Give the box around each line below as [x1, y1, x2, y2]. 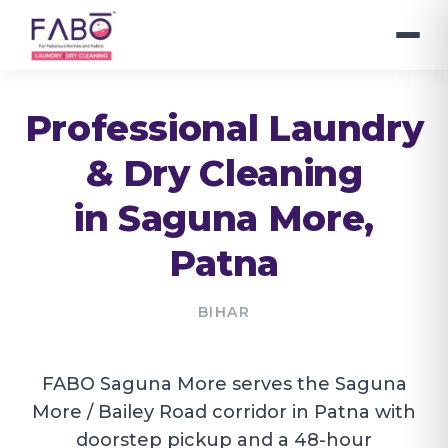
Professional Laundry [24, 106, 424, 150]
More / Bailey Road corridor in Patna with [32, 401, 416, 423]
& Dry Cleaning [85, 151, 363, 195]
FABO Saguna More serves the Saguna [41, 373, 407, 395]
